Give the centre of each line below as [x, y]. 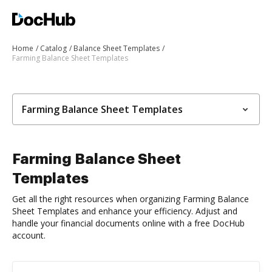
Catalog [53, 48]
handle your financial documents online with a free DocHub [128, 223]
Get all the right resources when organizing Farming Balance [131, 199]
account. [29, 235]
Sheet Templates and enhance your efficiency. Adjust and [125, 211]
